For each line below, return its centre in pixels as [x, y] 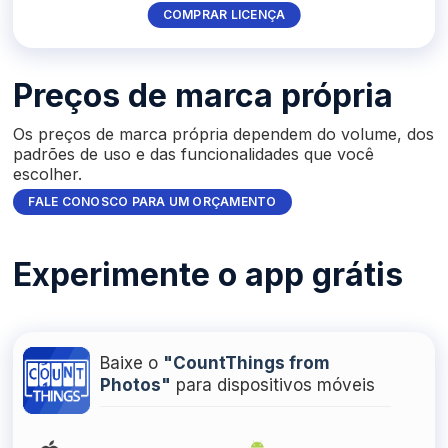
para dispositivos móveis [273, 385]
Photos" [136, 385]
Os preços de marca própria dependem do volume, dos [224, 134]
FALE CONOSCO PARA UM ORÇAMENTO [152, 202]
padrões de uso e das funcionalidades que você [194, 154]
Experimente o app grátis [208, 275]
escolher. [48, 174]
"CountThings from [247, 363]
